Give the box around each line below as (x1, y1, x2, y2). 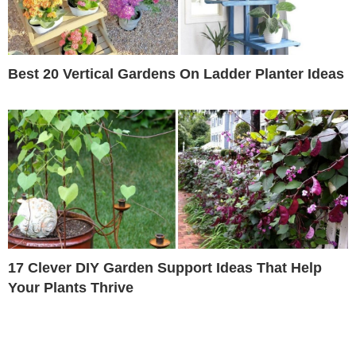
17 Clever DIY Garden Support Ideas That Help (8, 259, 322, 276)
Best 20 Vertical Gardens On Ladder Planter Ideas (8, 65, 344, 82)
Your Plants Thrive (8, 279, 133, 296)
